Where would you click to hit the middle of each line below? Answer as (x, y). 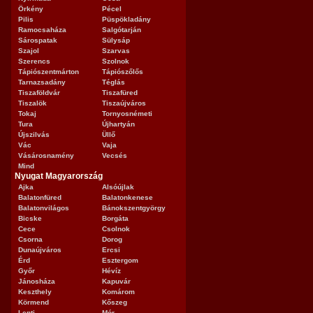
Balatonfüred (40, 197)
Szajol (29, 51)
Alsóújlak (118, 187)
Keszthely (35, 292)
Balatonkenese (128, 197)
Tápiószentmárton (49, 72)
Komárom (118, 292)
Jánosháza (37, 281)
